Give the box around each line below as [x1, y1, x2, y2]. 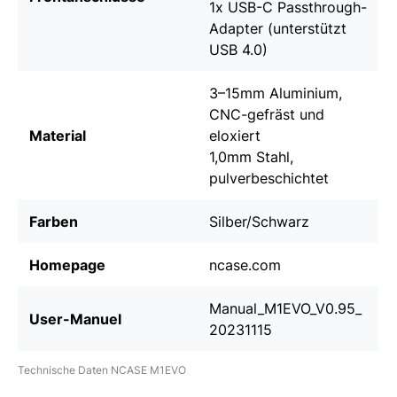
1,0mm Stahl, [209, 148, 293, 167]
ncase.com [209, 256, 281, 275]
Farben [29, 213, 78, 231]
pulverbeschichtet [209, 169, 329, 188]
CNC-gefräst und [209, 105, 324, 124]
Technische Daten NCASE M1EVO [18, 363, 186, 378]
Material [29, 127, 86, 145]
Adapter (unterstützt [209, 19, 346, 38]
